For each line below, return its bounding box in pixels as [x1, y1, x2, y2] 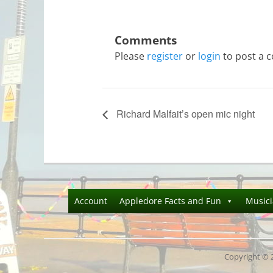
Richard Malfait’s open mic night [114, 106, 255, 121]
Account [74, 194, 107, 207]
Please [115, 49, 147, 63]
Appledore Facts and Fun [119, 194, 221, 207]
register [147, 49, 183, 63]
